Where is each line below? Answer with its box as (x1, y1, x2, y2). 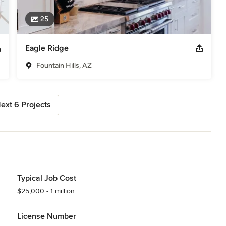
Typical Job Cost (17, 173, 76, 183)
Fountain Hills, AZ (36, 61, 92, 70)
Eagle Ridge (25, 43, 69, 53)
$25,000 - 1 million (17, 186, 75, 195)
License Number (17, 211, 76, 221)
